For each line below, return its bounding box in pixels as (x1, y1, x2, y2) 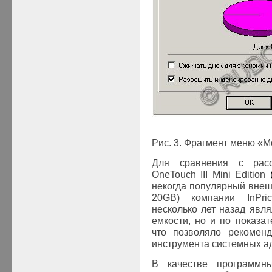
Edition (235, 169, 266, 180)
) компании (176, 192, 248, 203)
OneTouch (151, 169, 196, 180)
